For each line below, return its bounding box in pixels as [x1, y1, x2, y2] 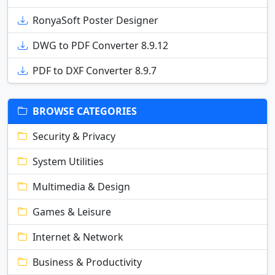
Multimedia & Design [33, 180, 130, 194]
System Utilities [33, 155, 104, 169]
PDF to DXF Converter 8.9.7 [33, 64, 157, 78]
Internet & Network [33, 230, 123, 244]
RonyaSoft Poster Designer [33, 14, 158, 28]
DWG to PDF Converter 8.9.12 [33, 39, 168, 53]
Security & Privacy [33, 130, 115, 144]
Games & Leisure [33, 205, 111, 219]
